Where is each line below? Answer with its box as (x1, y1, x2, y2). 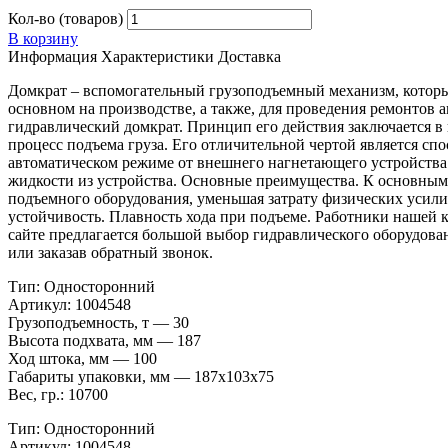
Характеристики (101, 48, 214, 66)
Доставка (218, 48, 281, 66)
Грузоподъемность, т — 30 (8, 314, 189, 332)
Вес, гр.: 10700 (8, 386, 108, 404)
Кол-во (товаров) (8, 10, 123, 28)
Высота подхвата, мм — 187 (8, 332, 201, 350)
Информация (8, 48, 97, 66)
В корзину (8, 30, 78, 48)
